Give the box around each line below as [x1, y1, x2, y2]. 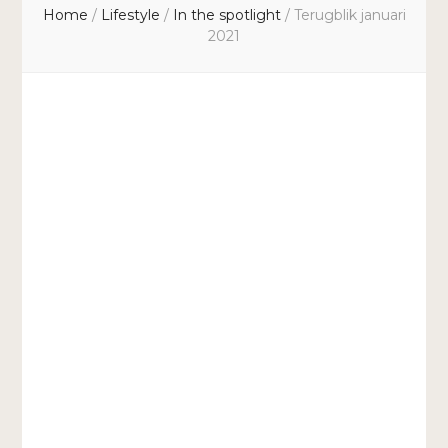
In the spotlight [172, 6, 285, 25]
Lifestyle [100, 6, 164, 25]
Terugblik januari [293, 6, 406, 25]
